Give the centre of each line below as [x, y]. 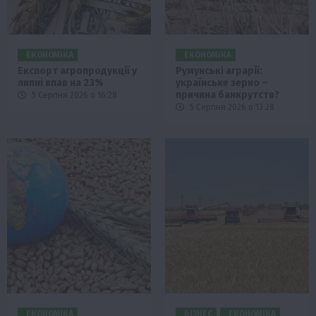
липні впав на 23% [61, 83]
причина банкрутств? [227, 95]
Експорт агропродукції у [77, 71]
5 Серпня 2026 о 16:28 [73, 96]
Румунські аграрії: [219, 71]
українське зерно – [222, 83]
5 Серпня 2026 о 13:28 [231, 108]
